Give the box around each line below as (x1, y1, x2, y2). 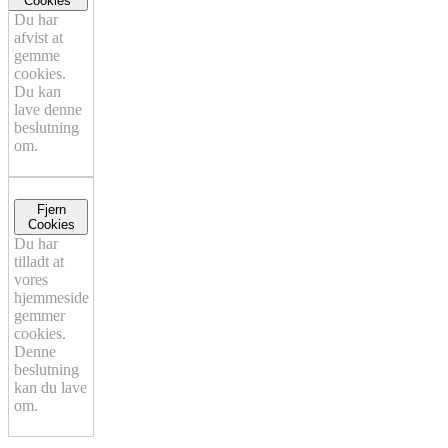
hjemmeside (14, 289, 89, 307)
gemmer (14, 307, 65, 325)
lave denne (14, 101, 82, 119)
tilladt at (14, 253, 64, 271)
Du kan (14, 83, 61, 101)
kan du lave (14, 379, 87, 397)
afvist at (14, 29, 63, 47)
